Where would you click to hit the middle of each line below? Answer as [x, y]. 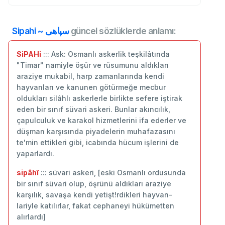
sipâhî [28, 172]
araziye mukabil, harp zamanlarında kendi [90, 76]
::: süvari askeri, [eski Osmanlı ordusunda [112, 172]
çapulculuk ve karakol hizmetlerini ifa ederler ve [101, 120]
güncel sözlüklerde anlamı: [123, 31]
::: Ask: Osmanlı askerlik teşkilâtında [105, 54]
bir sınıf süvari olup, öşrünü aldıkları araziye [94, 183]
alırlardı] [31, 216]
